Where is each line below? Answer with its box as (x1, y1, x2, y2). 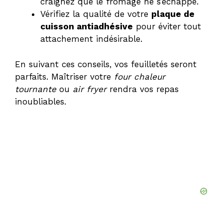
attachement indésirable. (40, 34, 142, 44)
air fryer (73, 84, 107, 94)
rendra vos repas (107, 84, 179, 94)
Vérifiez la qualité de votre (40, 9, 151, 19)
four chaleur (114, 71, 165, 82)
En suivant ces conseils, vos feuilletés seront (15, 59, 197, 69)
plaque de (151, 9, 195, 19)
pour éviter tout (133, 21, 201, 32)
